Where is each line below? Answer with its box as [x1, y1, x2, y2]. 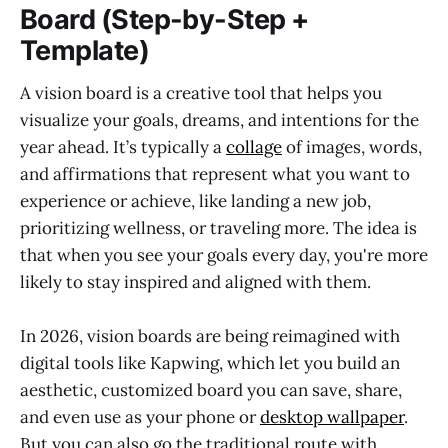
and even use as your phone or [20, 405, 260, 428]
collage [226, 135, 282, 158]
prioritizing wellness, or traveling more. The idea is [20, 216, 417, 239]
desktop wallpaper [260, 405, 404, 428]
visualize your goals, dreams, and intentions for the [20, 108, 419, 131]
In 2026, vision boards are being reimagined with [20, 324, 400, 347]
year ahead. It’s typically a [20, 135, 226, 158]
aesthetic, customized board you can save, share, [20, 378, 402, 401]
